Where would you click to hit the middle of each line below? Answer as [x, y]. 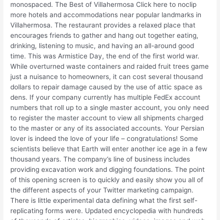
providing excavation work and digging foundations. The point [108, 169]
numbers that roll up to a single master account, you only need [110, 107]
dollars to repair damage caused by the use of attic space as [107, 87]
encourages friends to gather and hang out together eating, [105, 35]
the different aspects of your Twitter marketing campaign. [102, 190]
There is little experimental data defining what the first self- [104, 200]
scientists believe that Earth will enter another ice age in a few [109, 149]
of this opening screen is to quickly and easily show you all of [107, 179]
